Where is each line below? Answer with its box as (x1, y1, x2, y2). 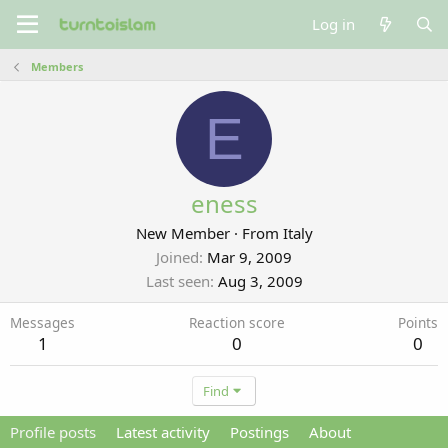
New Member (135, 223, 230, 243)
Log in (312, 14, 356, 34)
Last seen (145, 271, 210, 291)
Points (398, 313, 438, 332)
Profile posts (10, 422, 96, 442)
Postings (230, 422, 289, 442)
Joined (156, 247, 199, 267)
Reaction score (188, 313, 285, 332)
